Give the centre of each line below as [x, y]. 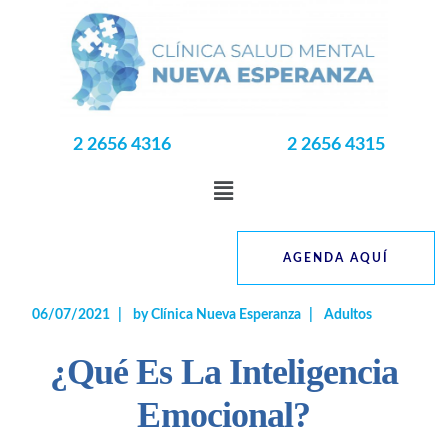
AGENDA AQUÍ [336, 257]
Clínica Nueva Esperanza [226, 314]
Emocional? [224, 414]
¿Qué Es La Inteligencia [224, 371]
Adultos [348, 314]
